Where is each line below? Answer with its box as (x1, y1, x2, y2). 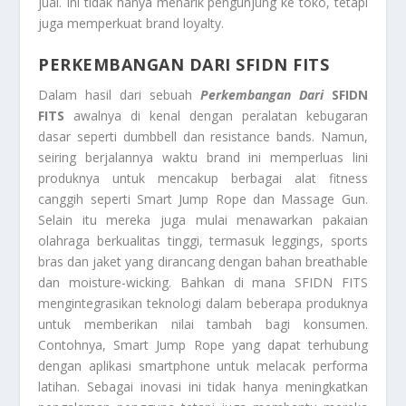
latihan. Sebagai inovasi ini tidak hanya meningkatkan (38, 377, 368, 395)
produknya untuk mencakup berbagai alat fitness (38, 169, 368, 187)
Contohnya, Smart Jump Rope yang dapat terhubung (38, 335, 368, 353)
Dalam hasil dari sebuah (38, 85, 200, 103)
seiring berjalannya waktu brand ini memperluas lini (38, 148, 368, 166)
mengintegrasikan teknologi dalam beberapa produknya (38, 294, 368, 312)
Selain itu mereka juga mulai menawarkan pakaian (38, 210, 368, 228)
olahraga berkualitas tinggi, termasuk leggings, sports (38, 231, 368, 249)
